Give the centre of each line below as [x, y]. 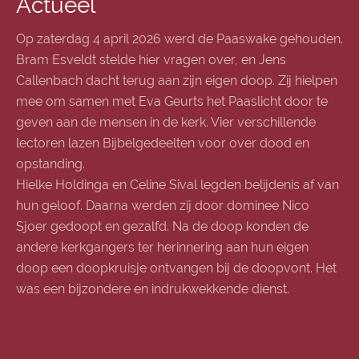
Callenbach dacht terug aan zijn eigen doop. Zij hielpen [177, 81]
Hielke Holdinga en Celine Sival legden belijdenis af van [177, 185]
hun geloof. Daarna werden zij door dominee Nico [163, 206]
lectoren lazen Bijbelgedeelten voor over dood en [163, 143]
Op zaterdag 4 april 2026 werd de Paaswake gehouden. [179, 39]
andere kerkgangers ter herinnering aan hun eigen [162, 247]
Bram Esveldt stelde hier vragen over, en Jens [151, 60]
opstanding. [50, 164]
